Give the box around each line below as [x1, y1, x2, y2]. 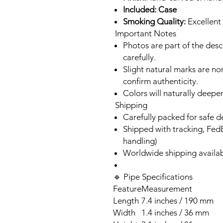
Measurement [141, 184, 192, 194]
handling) [123, 136, 157, 146]
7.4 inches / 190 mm [141, 196, 214, 206]
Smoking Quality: [123, 16, 186, 26]
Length [113, 196, 139, 206]
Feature [113, 184, 141, 194]
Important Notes [113, 28, 176, 38]
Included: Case [123, 4, 177, 14]
